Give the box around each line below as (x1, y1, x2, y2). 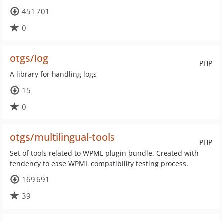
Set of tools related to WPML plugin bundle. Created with (10, 148, 199, 158)
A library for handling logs (10, 69, 97, 79)
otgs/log (10, 52, 48, 65)
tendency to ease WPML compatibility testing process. (10, 159, 188, 168)
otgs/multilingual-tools (10, 130, 115, 144)
